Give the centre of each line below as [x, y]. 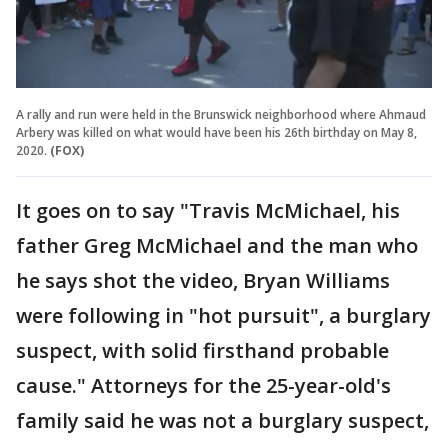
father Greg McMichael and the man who [217, 246]
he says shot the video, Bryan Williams [203, 281]
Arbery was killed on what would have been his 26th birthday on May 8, [216, 133]
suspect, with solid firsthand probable [202, 351]
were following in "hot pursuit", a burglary [223, 316]
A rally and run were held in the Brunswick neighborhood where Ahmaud [221, 115]
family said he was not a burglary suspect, [222, 421]
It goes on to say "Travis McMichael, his [208, 211]
